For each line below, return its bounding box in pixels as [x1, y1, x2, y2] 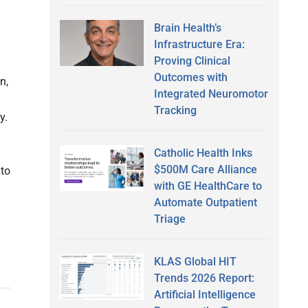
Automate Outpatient [153, 195, 257, 209]
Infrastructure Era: [153, 37, 245, 51]
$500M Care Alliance [153, 162, 257, 176]
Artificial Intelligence [153, 287, 256, 301]
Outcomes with [153, 70, 228, 84]
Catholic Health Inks [153, 146, 252, 159]
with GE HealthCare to [153, 179, 262, 192]
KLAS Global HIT [153, 254, 236, 268]
